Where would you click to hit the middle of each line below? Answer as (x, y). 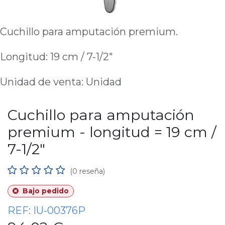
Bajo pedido (44, 191)
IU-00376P (59, 210)
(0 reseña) (87, 171)
